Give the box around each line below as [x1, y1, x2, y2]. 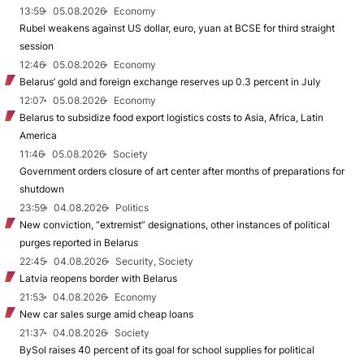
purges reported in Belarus [19, 236, 138, 249]
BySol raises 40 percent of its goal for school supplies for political [19, 344, 314, 356]
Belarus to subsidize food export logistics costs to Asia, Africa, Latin [19, 111, 323, 123]
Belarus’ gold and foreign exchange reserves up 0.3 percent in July [19, 76, 321, 88]
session [19, 40, 54, 52]
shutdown [19, 183, 64, 195]
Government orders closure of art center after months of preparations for [19, 165, 344, 177]
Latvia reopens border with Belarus [19, 272, 177, 284]
